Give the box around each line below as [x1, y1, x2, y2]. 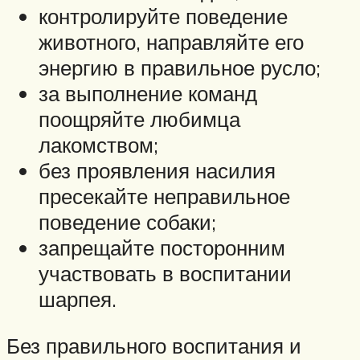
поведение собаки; [39, 209, 216, 235]
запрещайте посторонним [39, 235, 285, 261]
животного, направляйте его [39, 29, 304, 55]
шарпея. [39, 286, 117, 313]
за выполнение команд [39, 80, 257, 107]
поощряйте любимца [39, 106, 240, 133]
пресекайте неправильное [39, 183, 290, 210]
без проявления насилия [39, 157, 276, 184]
